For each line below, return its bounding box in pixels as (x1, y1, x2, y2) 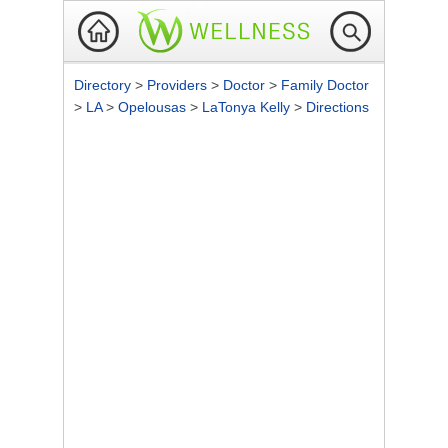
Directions (306, 99, 369, 115)
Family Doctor (281, 77, 369, 93)
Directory (74, 77, 135, 93)
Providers (147, 77, 211, 93)
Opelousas (118, 99, 190, 115)
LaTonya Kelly (202, 99, 294, 115)
